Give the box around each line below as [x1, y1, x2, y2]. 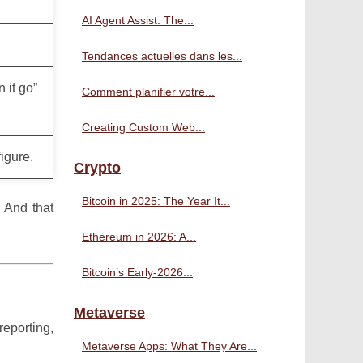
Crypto [74, 160, 121, 176]
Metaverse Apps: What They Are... [82, 340, 257, 352]
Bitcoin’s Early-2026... [82, 266, 193, 279]
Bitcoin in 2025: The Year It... [82, 194, 230, 207]
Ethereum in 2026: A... [82, 230, 196, 243]
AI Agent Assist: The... [82, 14, 194, 27]
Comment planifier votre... [82, 85, 215, 98]
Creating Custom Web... [82, 121, 205, 134]
